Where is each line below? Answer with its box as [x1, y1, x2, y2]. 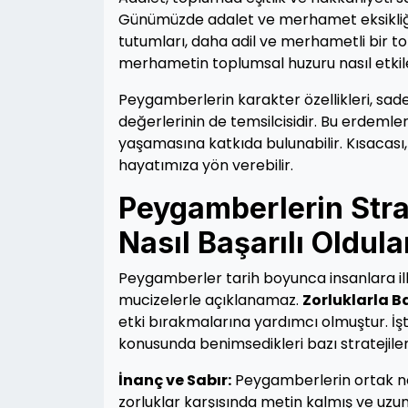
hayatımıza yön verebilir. [118, 155, 293, 176]
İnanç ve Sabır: [118, 370, 231, 391]
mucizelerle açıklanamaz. [118, 290, 302, 311]
